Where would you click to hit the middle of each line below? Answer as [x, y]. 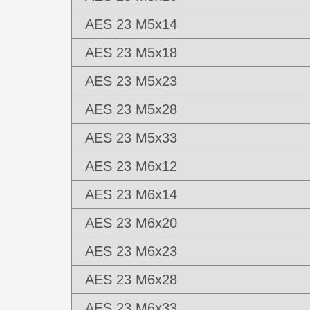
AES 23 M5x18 [131, 53]
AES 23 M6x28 [131, 280]
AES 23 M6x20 [131, 223]
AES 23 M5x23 [131, 81]
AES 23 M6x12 [131, 166]
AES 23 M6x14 [131, 194]
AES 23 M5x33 [131, 138]
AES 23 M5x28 [131, 109]
